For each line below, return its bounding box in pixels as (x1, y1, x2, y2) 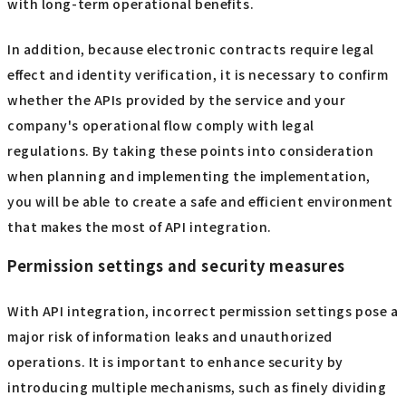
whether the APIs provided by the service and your (7, 90, 346, 109)
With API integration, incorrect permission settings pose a (7, 301, 399, 320)
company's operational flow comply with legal (7, 115, 314, 134)
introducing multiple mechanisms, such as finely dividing (7, 377, 387, 396)
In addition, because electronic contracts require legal (7, 39, 374, 58)
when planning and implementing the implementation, (7, 166, 371, 185)
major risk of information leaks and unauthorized (7, 326, 333, 345)
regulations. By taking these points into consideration (7, 140, 374, 159)
